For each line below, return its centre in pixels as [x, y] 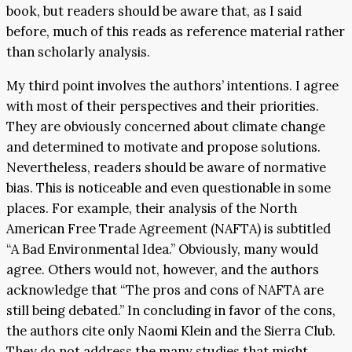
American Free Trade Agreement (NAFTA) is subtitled [169, 228]
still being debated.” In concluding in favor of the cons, [171, 310]
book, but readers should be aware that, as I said [154, 11]
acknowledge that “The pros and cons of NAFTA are [165, 290]
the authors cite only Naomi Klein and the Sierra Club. [171, 330]
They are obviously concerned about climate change [166, 126]
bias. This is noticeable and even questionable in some [169, 187]
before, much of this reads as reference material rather [176, 32]
